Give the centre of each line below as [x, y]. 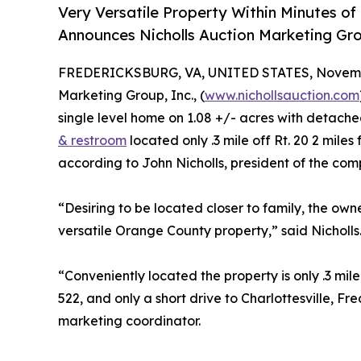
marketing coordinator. [129, 321]
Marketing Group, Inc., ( [131, 95]
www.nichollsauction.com [282, 95]
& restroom [92, 141]
